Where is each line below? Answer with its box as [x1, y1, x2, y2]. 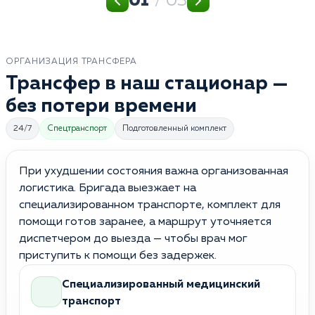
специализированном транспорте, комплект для [19, 199, 281, 211]
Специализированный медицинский [62, 278, 260, 290]
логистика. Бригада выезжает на [19, 182, 196, 194]
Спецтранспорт [47, 124, 107, 133]
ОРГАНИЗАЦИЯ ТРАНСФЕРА [6, 57, 138, 66]
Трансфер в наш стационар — [6, 73, 288, 94]
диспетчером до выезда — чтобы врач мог [19, 233, 247, 245]
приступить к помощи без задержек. [19, 250, 217, 262]
